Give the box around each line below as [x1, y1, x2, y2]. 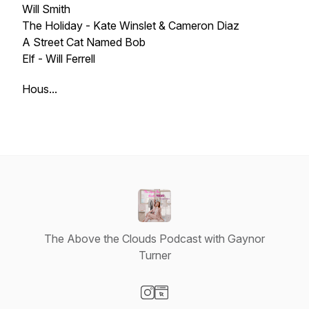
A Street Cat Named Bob [22, 35, 148, 49]
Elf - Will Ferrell [22, 52, 95, 66]
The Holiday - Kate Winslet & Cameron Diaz [22, 19, 239, 32]
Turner [138, 248, 171, 262]
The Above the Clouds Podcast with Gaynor [44, 232, 265, 246]
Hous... [22, 82, 57, 96]
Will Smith [22, 2, 70, 16]
